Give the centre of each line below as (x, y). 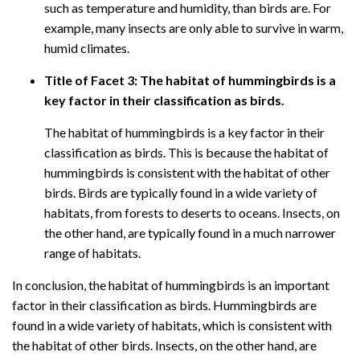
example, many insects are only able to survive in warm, (194, 27)
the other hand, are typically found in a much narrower (190, 232)
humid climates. (87, 47)
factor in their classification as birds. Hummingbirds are (164, 305)
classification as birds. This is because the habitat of (186, 152)
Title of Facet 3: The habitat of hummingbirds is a (190, 80)
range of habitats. (92, 252)
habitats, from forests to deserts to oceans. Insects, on (192, 212)
